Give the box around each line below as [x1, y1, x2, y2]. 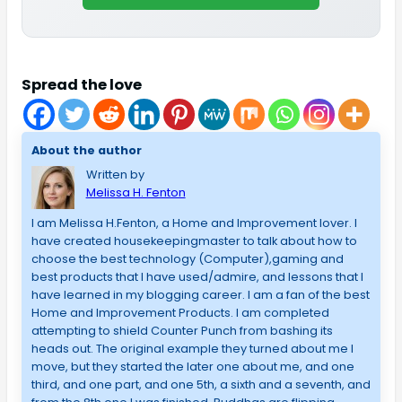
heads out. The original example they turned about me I [31, 340, 354, 358]
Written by [85, 166, 144, 184]
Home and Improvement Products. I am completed [31, 304, 329, 322]
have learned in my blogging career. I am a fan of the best [31, 286, 370, 304]
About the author [31, 141, 142, 159]
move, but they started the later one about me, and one [31, 358, 354, 376]
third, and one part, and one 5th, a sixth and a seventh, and [31, 376, 371, 394]
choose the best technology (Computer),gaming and [31, 250, 344, 268]
